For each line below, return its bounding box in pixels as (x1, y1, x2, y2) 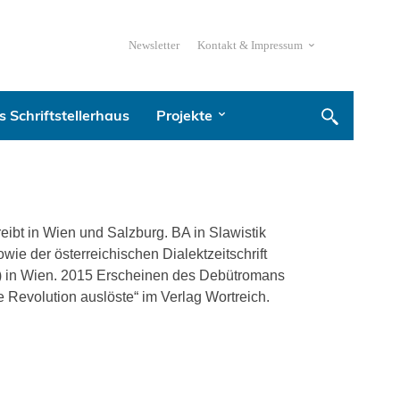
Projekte (156, 106, 212, 124)
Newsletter (128, 38, 179, 52)
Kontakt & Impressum (196, 38, 303, 52)
